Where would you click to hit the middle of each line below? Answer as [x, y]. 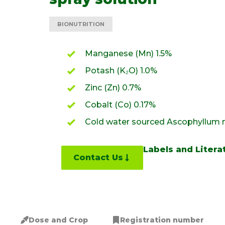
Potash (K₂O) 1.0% [121, 70]
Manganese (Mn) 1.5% [128, 53]
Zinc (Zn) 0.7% [113, 87]
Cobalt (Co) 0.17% [120, 104]
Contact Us [98, 157]
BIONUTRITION [81, 24]
